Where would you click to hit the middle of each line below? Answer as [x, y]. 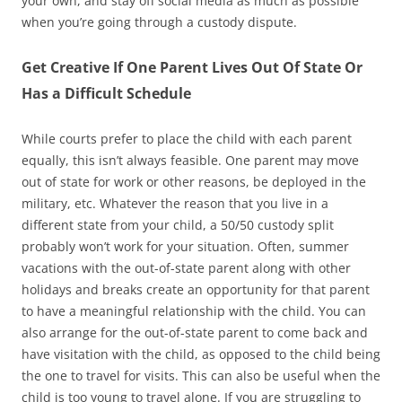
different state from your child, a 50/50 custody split [178, 224]
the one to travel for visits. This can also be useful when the [201, 375]
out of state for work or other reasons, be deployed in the [194, 181]
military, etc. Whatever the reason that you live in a [175, 203]
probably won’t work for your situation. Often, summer [185, 246]
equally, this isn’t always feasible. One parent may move [190, 160]
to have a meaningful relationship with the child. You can [194, 310]
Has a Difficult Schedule [106, 93]
